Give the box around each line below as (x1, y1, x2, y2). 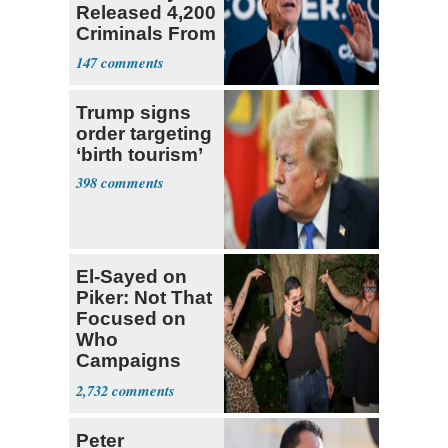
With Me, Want (76, 371, 205, 393)
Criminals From (76, 22, 216, 44)
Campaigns (76, 350, 181, 372)
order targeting (76, 123, 212, 145)
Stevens (76, 392, 151, 414)
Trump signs (76, 102, 191, 124)
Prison (76, 43, 136, 65)
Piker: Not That (76, 287, 212, 309)
